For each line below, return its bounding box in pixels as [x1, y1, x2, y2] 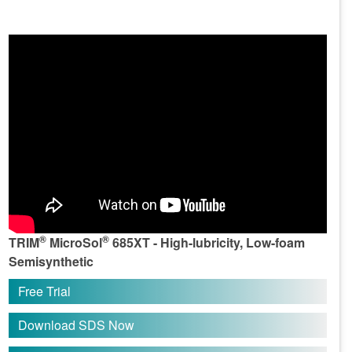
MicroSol [46, 233, 102, 251]
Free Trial [17, 282, 71, 301]
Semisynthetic [8, 251, 93, 270]
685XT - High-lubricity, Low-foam [108, 233, 305, 251]
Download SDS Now [17, 315, 134, 334]
